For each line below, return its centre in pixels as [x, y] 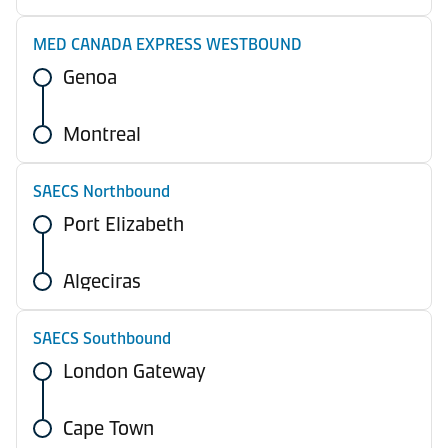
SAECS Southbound [102, 338]
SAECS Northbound [101, 191]
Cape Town [108, 428]
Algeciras [102, 281]
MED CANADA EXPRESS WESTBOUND [167, 44]
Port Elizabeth [123, 224]
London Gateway [134, 371]
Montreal [102, 134]
